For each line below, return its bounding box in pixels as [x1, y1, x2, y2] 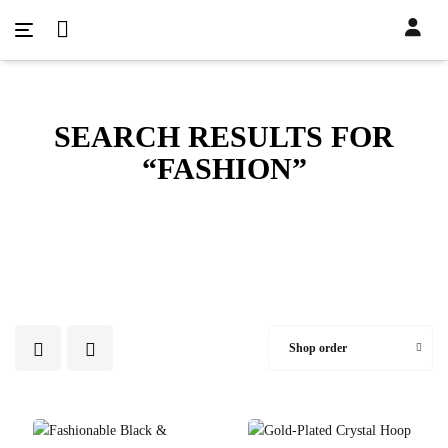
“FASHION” [141, 152, 307, 185]
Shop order [289, 341, 347, 355]
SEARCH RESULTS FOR [54, 120, 394, 153]
